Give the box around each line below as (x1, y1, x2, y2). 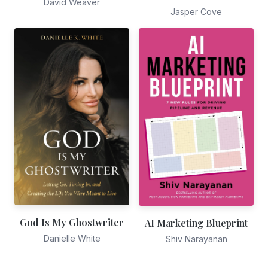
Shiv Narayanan (165, 233, 227, 244)
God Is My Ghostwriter (20, 216, 124, 229)
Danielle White (43, 233, 100, 244)
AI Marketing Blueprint (145, 216, 248, 229)
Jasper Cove (170, 6, 222, 17)
